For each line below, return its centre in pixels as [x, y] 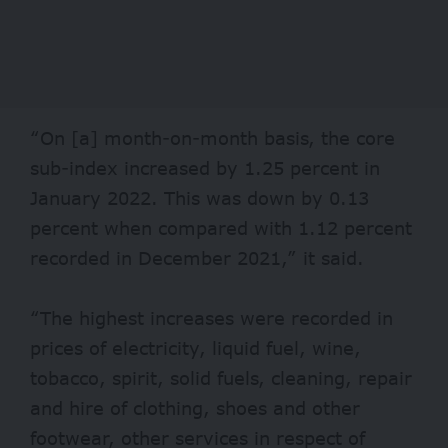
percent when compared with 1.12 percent [221, 227]
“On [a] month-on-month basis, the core [212, 137]
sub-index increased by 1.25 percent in [205, 167]
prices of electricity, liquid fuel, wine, [195, 347]
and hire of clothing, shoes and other [195, 407]
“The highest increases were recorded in [211, 317]
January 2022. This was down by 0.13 [199, 197]
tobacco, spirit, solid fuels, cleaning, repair [221, 377]
